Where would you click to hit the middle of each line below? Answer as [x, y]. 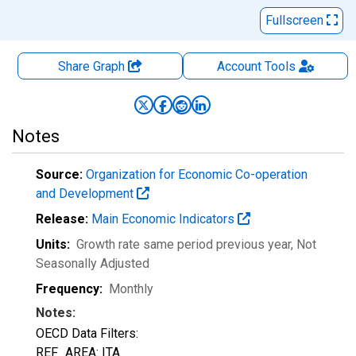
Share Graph [93, 66]
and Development [86, 193]
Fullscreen [296, 20]
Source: [59, 174]
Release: [62, 219]
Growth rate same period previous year [184, 244]
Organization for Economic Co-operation [197, 174]
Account [239, 66]
